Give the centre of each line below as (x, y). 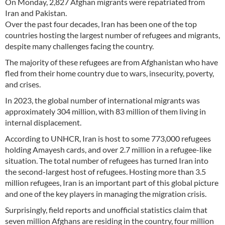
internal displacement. (43, 123)
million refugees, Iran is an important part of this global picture (112, 183)
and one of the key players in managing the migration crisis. (106, 194)
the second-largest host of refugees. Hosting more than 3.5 (105, 172)
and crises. (23, 84)
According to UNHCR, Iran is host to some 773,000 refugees (108, 139)
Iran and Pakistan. (36, 13)
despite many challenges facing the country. (79, 46)
